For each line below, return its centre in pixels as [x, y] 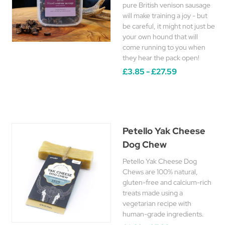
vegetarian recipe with [157, 203]
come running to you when [164, 47]
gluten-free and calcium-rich [167, 182]
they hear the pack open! [161, 58]
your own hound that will [160, 37]
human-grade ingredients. [163, 214]
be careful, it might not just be [169, 26]
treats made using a [153, 193]
